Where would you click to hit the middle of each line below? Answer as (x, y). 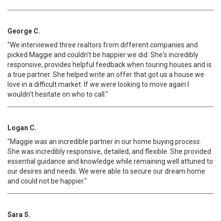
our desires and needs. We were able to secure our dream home (106, 171)
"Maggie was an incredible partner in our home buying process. (104, 142)
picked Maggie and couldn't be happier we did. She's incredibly (103, 55)
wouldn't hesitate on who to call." (58, 94)
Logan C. (22, 128)
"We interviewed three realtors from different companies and (103, 45)
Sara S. (19, 215)
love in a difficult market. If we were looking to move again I (98, 84)
